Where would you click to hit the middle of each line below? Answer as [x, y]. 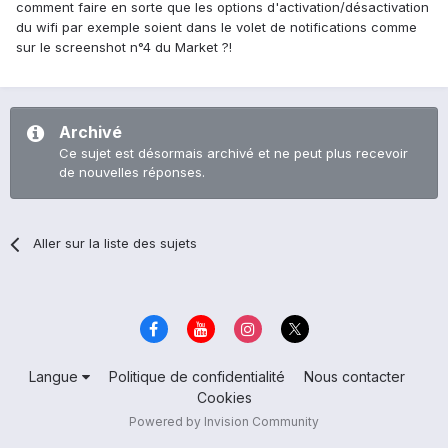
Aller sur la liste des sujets [115, 243]
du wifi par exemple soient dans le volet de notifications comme [216, 27]
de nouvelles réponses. [132, 172]
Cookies [224, 397]
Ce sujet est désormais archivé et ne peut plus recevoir [233, 153]
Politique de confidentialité [196, 376]
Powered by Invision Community [224, 421]
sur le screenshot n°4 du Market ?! [124, 47]
